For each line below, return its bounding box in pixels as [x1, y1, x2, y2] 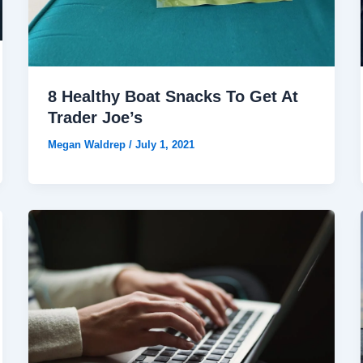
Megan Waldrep [47, 138, 129, 151]
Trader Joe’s [47, 108, 143, 126]
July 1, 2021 [135, 138, 194, 151]
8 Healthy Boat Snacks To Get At [47, 87, 298, 105]
